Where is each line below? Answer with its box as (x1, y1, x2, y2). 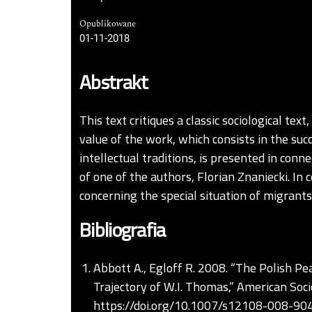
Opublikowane (79, 17, 136, 31)
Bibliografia (79, 212, 166, 248)
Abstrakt (79, 64, 148, 100)
